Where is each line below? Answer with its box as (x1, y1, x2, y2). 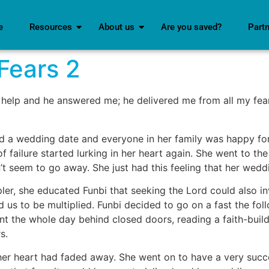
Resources (29, 22, 73, 32)
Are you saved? (161, 22, 222, 32)
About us (98, 22, 135, 32)
